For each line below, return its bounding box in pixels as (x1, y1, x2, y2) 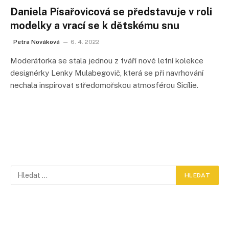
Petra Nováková (13, 38, 60, 45)
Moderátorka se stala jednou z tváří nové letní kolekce (10, 56, 203, 65)
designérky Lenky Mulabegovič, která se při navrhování (10, 68, 203, 77)
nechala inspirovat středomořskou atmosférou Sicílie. (10, 80, 198, 89)
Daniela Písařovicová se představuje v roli (10, 5, 212, 18)
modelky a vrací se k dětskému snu (10, 19, 179, 32)
